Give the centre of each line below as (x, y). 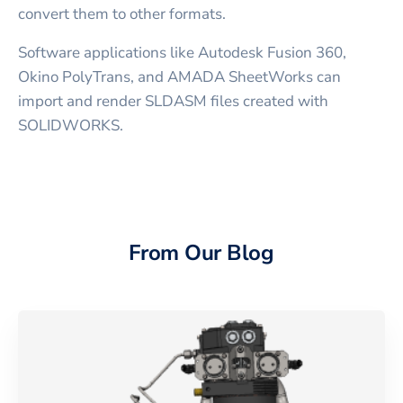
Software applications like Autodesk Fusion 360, (182, 52)
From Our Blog (201, 252)
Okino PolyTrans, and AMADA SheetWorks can (179, 76)
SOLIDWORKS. (71, 125)
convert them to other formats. (122, 13)
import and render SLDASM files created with (173, 101)
